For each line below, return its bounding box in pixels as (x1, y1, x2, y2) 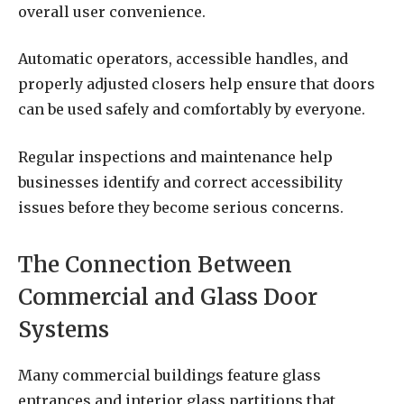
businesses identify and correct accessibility (18, 172, 343, 191)
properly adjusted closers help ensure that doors (18, 75, 375, 94)
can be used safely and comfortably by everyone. (18, 100, 365, 119)
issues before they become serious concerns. (18, 197, 344, 216)
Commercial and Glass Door (18, 283, 317, 312)
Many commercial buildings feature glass (18, 366, 321, 385)
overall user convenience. (18, 2, 206, 21)
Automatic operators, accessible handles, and (18, 50, 348, 69)
